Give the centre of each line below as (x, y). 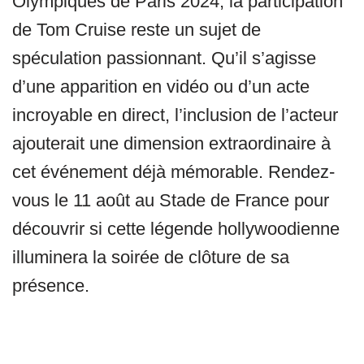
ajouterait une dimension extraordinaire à (171, 144)
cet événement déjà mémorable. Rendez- (173, 172)
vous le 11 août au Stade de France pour (171, 201)
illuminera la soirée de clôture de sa (151, 258)
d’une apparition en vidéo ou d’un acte (161, 87)
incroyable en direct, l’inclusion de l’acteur (175, 115)
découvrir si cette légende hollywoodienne (176, 229)
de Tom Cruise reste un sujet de (136, 30)
